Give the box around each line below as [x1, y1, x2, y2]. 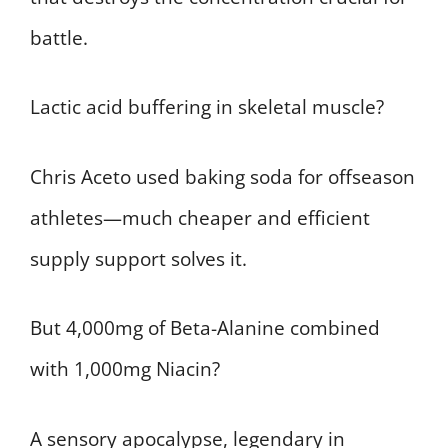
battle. [30, 24, 88, 51]
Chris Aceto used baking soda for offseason [30, 163, 415, 190]
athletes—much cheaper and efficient [30, 204, 370, 231]
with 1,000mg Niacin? [30, 356, 220, 383]
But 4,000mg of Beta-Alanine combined [30, 315, 380, 342]
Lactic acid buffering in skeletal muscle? [30, 94, 384, 121]
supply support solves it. [30, 245, 247, 272]
